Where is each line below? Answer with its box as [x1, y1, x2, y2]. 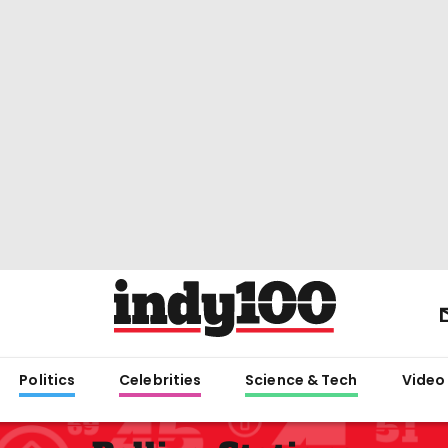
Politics [19, 370, 76, 390]
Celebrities [119, 370, 202, 390]
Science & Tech [245, 370, 358, 390]
